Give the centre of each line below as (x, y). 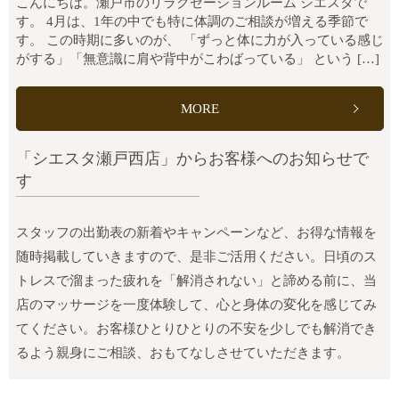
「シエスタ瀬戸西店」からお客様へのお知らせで (192, 158)
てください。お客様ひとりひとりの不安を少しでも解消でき (196, 329)
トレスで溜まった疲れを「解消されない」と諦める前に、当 (196, 281)
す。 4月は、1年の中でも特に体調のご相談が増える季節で (191, 21)
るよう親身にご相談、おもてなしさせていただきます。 (183, 353)
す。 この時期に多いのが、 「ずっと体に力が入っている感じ (199, 40)
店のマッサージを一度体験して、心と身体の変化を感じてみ (196, 305)
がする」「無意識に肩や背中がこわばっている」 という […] (197, 58)
